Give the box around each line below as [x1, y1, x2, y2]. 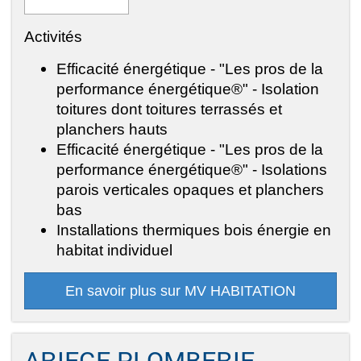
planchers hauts [56, 120, 168, 139]
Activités [24, 27, 82, 46]
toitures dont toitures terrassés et [56, 100, 282, 118]
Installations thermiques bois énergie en [56, 221, 331, 239]
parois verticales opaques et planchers [56, 180, 324, 199]
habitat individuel [56, 241, 172, 259]
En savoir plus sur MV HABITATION [65, 283, 296, 300]
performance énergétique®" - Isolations [56, 160, 327, 179]
